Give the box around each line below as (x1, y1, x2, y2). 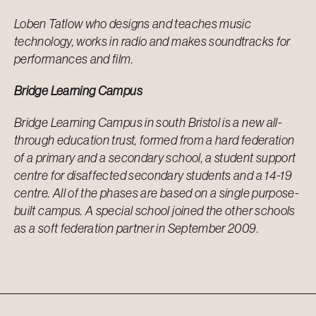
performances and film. (14, 51, 133, 68)
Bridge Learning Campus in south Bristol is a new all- (14, 114, 283, 131)
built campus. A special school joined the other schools (14, 202, 296, 219)
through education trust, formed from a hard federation (14, 132, 295, 149)
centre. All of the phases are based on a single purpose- (14, 185, 300, 202)
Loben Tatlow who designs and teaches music (14, 16, 252, 32)
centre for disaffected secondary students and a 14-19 (14, 167, 293, 184)
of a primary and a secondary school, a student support (14, 150, 296, 166)
